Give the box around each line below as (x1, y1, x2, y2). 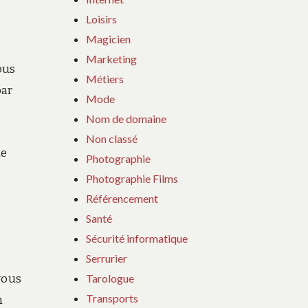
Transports (86, 291, 139, 305)
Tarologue (86, 271, 135, 285)
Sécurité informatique (86, 231, 188, 245)
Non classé (86, 131, 138, 145)
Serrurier (86, 251, 128, 265)
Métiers (86, 71, 124, 85)
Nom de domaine (86, 111, 167, 125)
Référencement (86, 191, 159, 205)
